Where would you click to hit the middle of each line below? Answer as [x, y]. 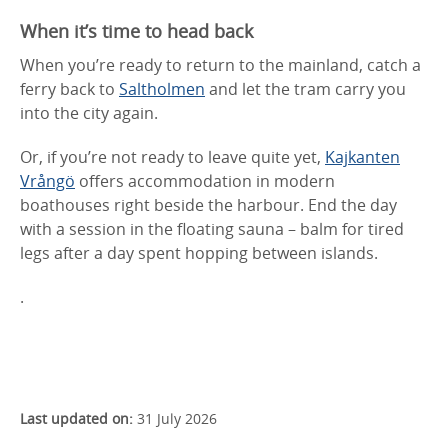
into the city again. [89, 112]
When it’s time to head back [136, 30]
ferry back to [69, 88]
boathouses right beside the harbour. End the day [208, 204]
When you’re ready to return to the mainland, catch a [220, 64]
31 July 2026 [175, 418]
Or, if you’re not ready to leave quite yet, [172, 156]
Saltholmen [162, 88]
